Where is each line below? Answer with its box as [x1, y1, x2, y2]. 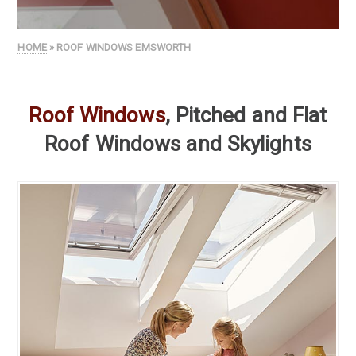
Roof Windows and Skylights [44, 132, 311, 157]
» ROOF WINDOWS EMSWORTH [46, 41, 192, 54]
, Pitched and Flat [164, 103, 327, 128]
